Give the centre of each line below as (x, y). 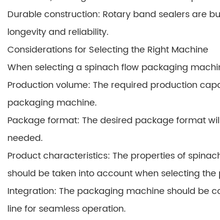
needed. (25, 138)
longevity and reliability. (58, 32)
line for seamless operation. (67, 209)
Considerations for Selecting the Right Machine (108, 50)
